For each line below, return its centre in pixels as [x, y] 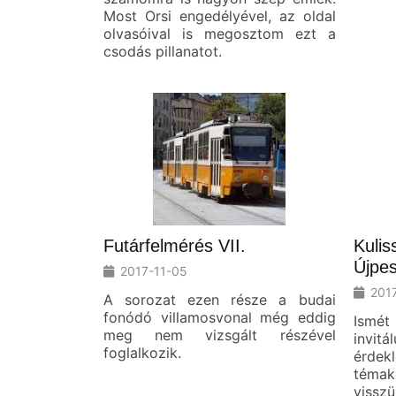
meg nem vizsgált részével [220, 335]
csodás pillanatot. [163, 51]
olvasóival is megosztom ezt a [220, 33]
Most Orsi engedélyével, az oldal [220, 15]
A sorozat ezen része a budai [220, 299]
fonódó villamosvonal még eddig [220, 317]
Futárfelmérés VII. [175, 245]
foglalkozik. [142, 352]
